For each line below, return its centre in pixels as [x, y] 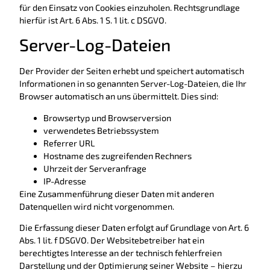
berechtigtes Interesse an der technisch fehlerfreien [121, 253]
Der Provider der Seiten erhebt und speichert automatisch [132, 71]
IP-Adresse [65, 181]
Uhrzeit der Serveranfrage [95, 168]
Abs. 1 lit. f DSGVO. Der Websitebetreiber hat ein [112, 240]
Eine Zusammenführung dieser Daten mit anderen [117, 193]
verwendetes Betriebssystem [101, 130]
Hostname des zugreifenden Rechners [118, 155]
